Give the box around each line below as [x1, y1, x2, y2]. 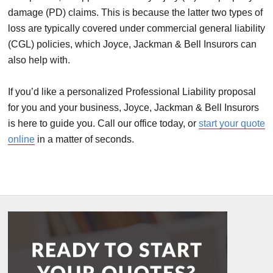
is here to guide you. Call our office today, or [8, 118, 199, 129]
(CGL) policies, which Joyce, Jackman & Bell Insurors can [8, 38, 257, 49]
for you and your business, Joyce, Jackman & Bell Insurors [8, 102, 259, 113]
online [8, 133, 35, 144]
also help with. [8, 54, 70, 65]
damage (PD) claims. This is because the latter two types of [8, 7, 263, 18]
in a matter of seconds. [35, 133, 134, 144]
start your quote [199, 118, 265, 129]
